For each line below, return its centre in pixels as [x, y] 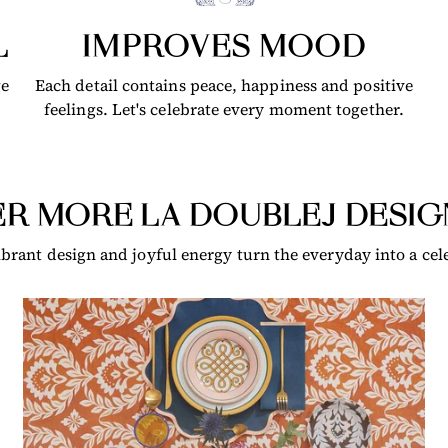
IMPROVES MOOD [224, 48]
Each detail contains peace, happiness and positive [223, 85]
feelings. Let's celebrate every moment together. [224, 109]
